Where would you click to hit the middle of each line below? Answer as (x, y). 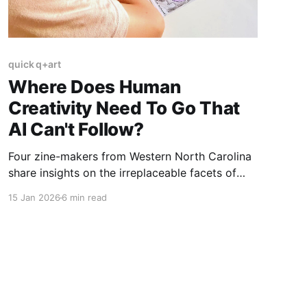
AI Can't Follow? (76, 130)
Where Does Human (94, 87)
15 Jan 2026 (34, 198)
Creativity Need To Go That (124, 108)
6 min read (84, 198)
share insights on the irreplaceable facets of (122, 173)
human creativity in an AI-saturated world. (117, 189)
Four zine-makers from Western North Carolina (130, 157)
